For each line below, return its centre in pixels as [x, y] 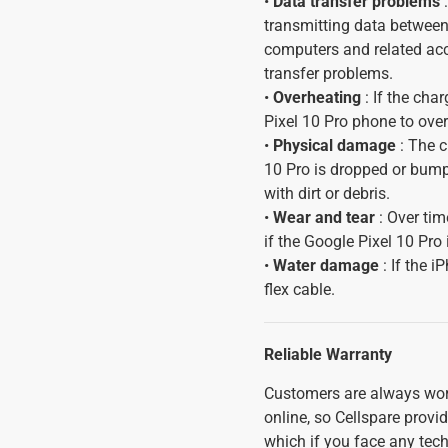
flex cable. [299, 289]
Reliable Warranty [328, 354]
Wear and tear [324, 217]
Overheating [317, 97]
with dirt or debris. [327, 193]
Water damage [326, 265]
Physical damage [334, 145]
